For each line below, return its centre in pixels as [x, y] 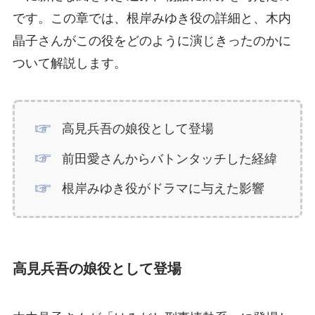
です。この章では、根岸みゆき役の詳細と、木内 [152, 19]
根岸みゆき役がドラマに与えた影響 [163, 189]
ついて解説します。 [69, 64]
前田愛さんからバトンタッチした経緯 [170, 159]
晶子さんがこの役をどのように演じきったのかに [152, 41]
